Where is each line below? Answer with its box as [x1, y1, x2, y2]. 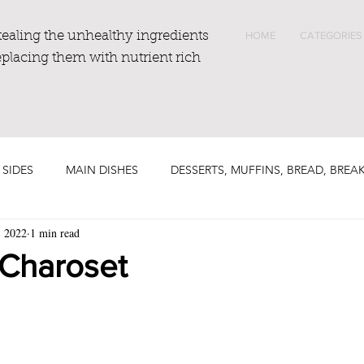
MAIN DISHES [66, 162, 138, 177]
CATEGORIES [300, 29, 362, 41]
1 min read [30, 224, 80, 240]
